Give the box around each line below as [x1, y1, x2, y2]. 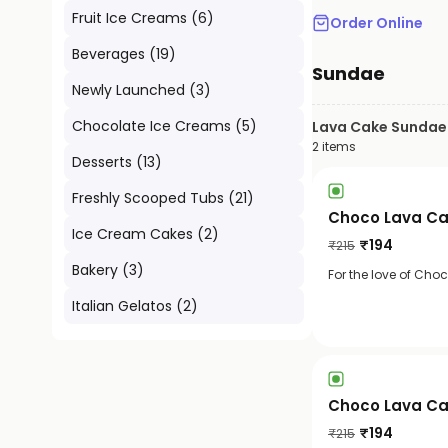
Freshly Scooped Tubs [72, 188, 224, 208]
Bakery [72, 260, 118, 280]
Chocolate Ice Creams [72, 116, 231, 136]
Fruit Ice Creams [72, 8, 187, 28]
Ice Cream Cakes [72, 224, 193, 244]
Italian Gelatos [72, 296, 172, 316]
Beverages [72, 44, 145, 64]
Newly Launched [72, 80, 185, 100]
